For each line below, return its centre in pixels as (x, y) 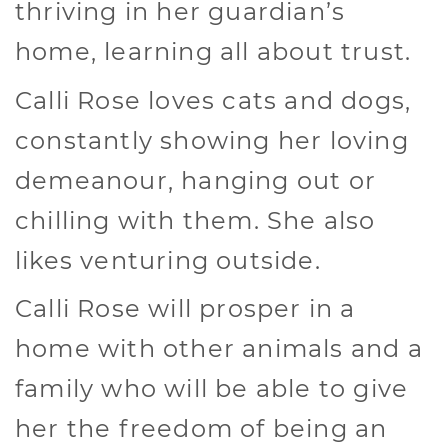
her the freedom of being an (201, 429)
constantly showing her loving (212, 140)
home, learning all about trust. (213, 52)
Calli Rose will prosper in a (185, 309)
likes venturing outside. (168, 260)
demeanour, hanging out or (196, 180)
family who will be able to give (212, 389)
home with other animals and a (219, 349)
